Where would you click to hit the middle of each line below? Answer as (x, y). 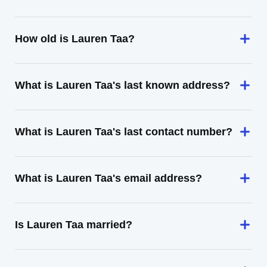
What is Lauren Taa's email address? (108, 178)
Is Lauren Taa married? (74, 225)
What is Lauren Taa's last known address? (122, 85)
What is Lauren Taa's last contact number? (124, 132)
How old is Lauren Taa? (75, 39)
